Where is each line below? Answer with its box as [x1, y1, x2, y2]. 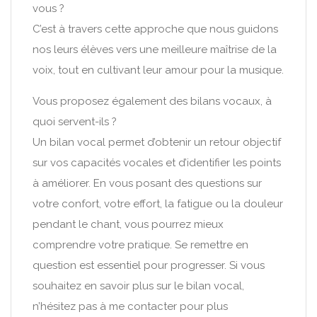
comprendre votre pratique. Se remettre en [33, 238, 248, 251]
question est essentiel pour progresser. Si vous [33, 259, 265, 272]
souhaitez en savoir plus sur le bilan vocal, [33, 279, 244, 292]
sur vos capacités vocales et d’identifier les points [33, 156, 281, 169]
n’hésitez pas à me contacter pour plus [33, 300, 228, 313]
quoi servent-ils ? [33, 115, 117, 128]
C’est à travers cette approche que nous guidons [33, 23, 278, 35]
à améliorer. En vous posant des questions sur [33, 177, 262, 190]
